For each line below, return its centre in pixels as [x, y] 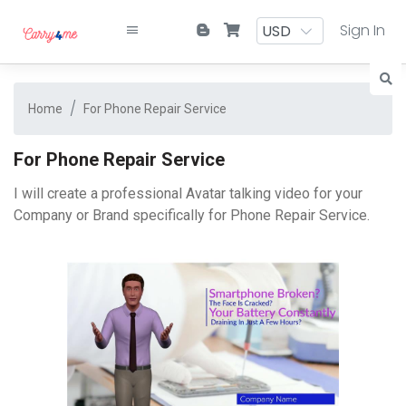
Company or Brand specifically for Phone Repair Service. [192, 215]
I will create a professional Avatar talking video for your [188, 193]
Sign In [362, 30]
